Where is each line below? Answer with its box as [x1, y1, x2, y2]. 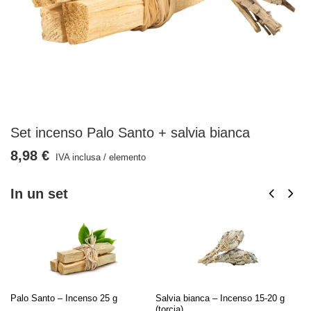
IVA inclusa [53, 152, 101, 162]
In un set [10, 186, 68, 201]
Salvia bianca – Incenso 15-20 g [155, 293, 285, 303]
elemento [109, 152, 146, 162]
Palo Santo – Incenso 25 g [10, 293, 117, 303]
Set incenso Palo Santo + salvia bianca [10, 125, 250, 140]
